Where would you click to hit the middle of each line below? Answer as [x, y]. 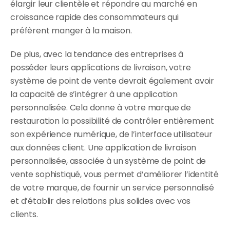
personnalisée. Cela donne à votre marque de [101, 107]
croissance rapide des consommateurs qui [94, 17]
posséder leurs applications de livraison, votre [101, 67]
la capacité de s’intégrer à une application [94, 94]
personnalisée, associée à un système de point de [108, 161]
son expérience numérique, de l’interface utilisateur [111, 134]
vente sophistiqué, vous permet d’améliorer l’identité [114, 174]
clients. [24, 214]
